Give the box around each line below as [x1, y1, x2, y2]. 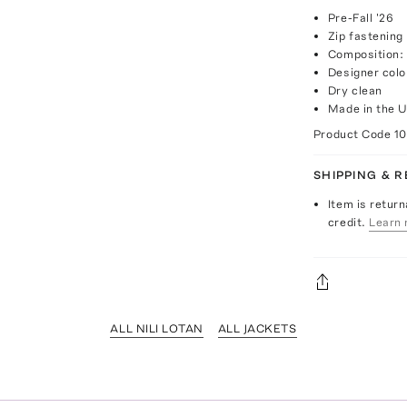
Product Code [313, 127, 394, 141]
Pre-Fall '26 [327, 11, 394, 25]
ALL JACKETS [217, 322, 297, 335]
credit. [327, 215, 366, 229]
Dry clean [327, 84, 382, 97]
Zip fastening [327, 29, 403, 43]
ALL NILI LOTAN [110, 322, 203, 335]
